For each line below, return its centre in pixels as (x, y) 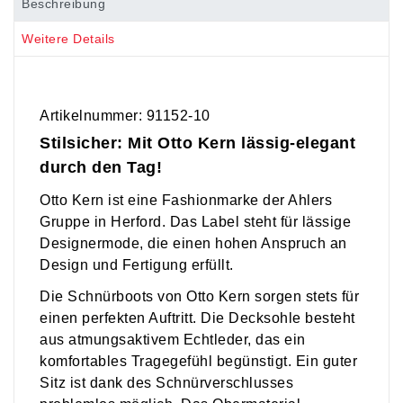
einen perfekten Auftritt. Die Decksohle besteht (197, 318)
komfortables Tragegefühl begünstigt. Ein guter (198, 362)
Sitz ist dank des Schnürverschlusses (166, 383)
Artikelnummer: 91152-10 (125, 116)
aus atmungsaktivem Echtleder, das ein (173, 340)
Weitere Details (68, 38)
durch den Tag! (101, 168)
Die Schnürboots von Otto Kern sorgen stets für (199, 297)
